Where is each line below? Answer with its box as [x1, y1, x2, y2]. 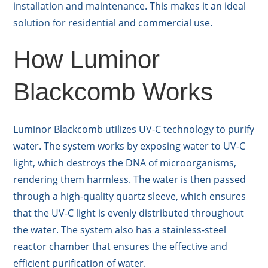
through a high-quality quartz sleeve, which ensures [13, 189, 246, 203]
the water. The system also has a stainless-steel [13, 223, 227, 236]
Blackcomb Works [13, 77, 214, 106]
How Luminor [13, 45, 160, 74]
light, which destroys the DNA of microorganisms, [13, 156, 237, 169]
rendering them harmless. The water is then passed [13, 172, 246, 186]
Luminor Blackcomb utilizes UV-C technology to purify [13, 122, 255, 136]
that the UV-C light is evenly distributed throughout [13, 206, 245, 220]
